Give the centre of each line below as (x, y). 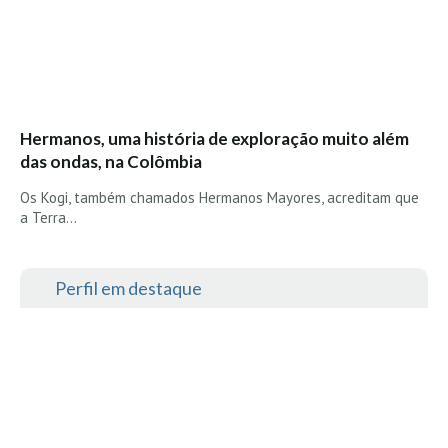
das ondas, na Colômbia (111, 161)
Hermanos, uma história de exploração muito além (214, 138)
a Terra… (48, 217)
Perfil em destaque (128, 287)
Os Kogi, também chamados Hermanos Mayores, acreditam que (219, 197)
